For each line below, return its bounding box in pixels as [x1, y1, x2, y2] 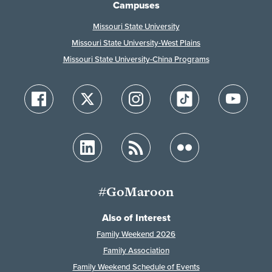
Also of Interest [101, 210, 171, 225]
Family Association [103, 244, 169, 256]
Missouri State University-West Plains [72, 36, 200, 49]
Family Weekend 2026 [97, 228, 175, 240]
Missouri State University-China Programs [63, 53, 209, 65]
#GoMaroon [98, 182, 174, 201]
